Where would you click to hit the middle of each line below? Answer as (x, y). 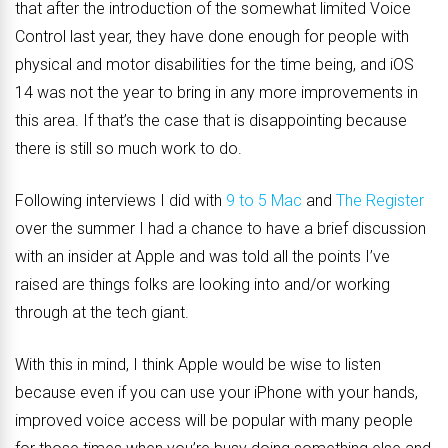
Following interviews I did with (120, 201)
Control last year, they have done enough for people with (212, 37)
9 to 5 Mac (264, 201)
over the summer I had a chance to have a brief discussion (220, 229)
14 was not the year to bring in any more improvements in (216, 93)
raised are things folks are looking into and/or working (202, 285)
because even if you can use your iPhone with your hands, (216, 393)
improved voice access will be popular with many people (214, 421)
